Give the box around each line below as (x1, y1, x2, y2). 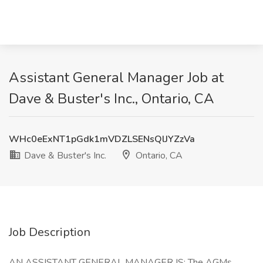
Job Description (9, 224, 90, 240)
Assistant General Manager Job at (9, 68, 224, 87)
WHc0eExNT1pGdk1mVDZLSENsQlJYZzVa (9, 133, 195, 146)
